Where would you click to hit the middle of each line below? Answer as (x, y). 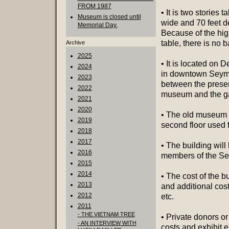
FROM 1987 (94, 6)
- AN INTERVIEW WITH (107, 223)
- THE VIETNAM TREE (106, 214)
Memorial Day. (97, 25)
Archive (75, 42)
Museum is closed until (109, 17)
